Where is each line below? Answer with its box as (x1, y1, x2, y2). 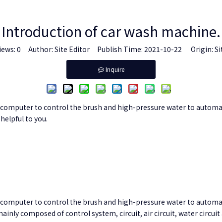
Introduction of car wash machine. (1, 21, 221, 41)
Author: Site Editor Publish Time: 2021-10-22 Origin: (20, 44, 215, 54)
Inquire (105, 65, 124, 73)
